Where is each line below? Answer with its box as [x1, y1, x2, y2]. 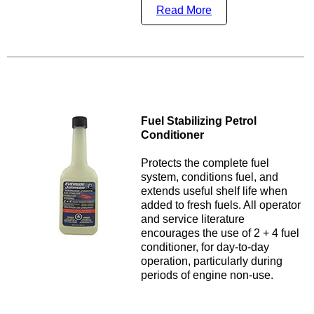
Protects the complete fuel [141, 157, 269, 170]
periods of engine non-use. [141, 269, 273, 282]
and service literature [141, 213, 245, 226]
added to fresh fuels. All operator [141, 199, 301, 212]
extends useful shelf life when [141, 185, 287, 198]
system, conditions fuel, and [141, 171, 278, 184]
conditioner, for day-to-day [141, 241, 269, 254]
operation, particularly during [141, 255, 282, 268]
